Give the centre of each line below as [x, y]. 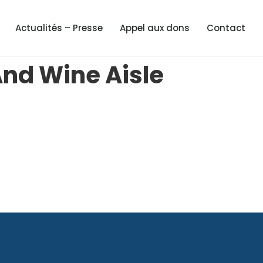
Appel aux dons [154, 28]
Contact [226, 28]
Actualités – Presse [59, 28]
